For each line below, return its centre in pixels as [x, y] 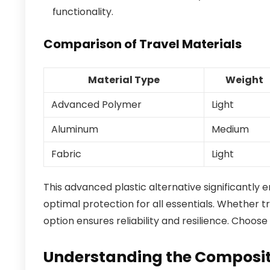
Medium [230, 129]
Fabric [66, 154]
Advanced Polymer [96, 105]
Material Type [124, 80]
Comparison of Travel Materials [143, 44]
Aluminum [75, 129]
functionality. [83, 12]
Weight [244, 80]
